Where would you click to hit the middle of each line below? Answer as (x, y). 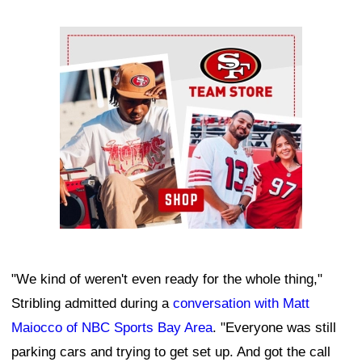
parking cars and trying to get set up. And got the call (171, 352)
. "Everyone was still (274, 328)
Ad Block (87, 39)
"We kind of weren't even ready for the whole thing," (167, 280)
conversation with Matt (241, 304)
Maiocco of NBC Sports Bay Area (112, 328)
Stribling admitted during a (92, 304)
